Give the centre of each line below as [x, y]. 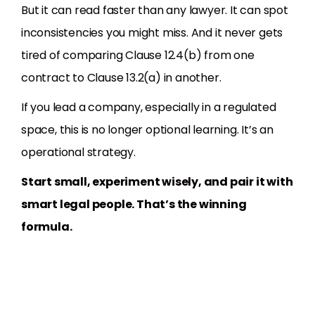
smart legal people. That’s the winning [134, 205]
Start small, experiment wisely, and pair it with [157, 182]
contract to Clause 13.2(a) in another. [121, 78]
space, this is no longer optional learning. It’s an [147, 130]
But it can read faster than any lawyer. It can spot [155, 11]
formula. [47, 227]
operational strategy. [78, 153]
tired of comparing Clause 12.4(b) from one [138, 56]
